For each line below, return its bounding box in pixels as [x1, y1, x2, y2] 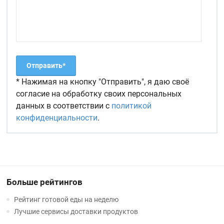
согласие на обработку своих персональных [16, 89, 182, 99]
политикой [111, 101, 152, 111]
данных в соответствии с [16, 101, 112, 111]
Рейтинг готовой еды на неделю [14, 195, 119, 204]
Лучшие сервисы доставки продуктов [14, 207, 138, 216]
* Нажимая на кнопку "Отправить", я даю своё [16, 77, 189, 87]
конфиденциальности [16, 113, 98, 123]
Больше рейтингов [6, 177, 83, 187]
